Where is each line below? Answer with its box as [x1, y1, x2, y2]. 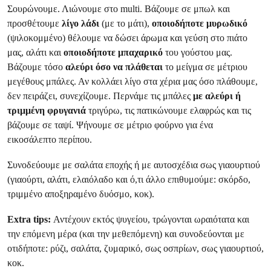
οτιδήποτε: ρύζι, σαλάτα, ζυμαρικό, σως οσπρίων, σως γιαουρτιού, [7, 243, 264, 254]
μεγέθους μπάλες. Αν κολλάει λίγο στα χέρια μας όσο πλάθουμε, [7, 76, 258, 87]
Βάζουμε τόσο [7, 61, 65, 73]
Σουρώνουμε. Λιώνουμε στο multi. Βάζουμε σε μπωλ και [7, 3, 230, 15]
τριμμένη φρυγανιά [7, 105, 88, 116]
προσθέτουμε [7, 18, 62, 29]
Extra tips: [7, 214, 53, 225]
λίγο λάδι [62, 18, 102, 29]
